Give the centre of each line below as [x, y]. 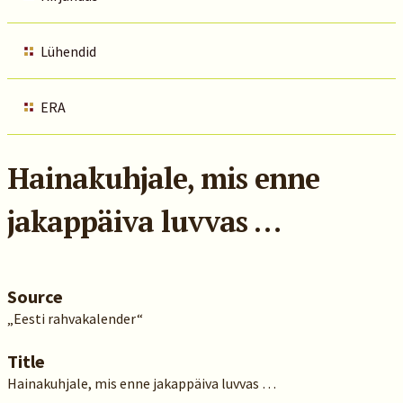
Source [35, 296]
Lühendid [68, 51]
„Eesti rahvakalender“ [75, 318]
